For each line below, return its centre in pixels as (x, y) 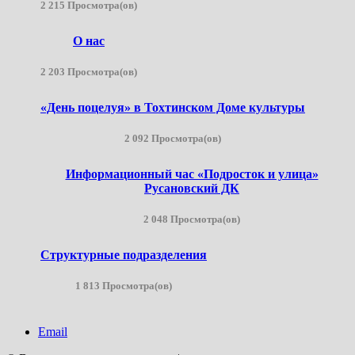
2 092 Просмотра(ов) (173, 138)
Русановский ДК (192, 188)
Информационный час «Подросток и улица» (192, 174)
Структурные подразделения (124, 254)
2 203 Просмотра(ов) (89, 71)
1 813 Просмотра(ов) (124, 285)
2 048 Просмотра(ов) (192, 219)
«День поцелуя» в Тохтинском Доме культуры (173, 107)
